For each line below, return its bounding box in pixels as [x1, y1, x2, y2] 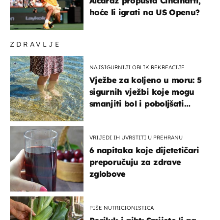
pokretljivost [89, 110, 140, 120]
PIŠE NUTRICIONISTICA [89, 204, 154, 211]
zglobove [89, 168, 126, 179]
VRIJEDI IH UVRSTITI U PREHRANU [89, 134, 183, 141]
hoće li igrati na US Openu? [89, 7, 200, 17]
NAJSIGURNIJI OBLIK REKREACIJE [89, 63, 185, 71]
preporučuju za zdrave [89, 157, 181, 167]
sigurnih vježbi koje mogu [89, 86, 194, 97]
